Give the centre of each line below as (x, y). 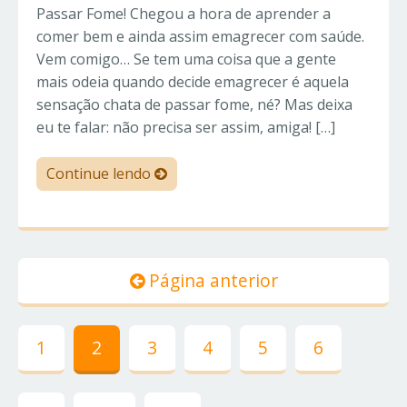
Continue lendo (100, 174)
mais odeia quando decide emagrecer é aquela (193, 82)
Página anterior (211, 281)
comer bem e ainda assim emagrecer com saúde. (200, 37)
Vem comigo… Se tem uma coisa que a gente (186, 60)
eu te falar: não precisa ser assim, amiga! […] (186, 128)
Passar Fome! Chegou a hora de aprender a (184, 14)
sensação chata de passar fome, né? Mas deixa (194, 105)
